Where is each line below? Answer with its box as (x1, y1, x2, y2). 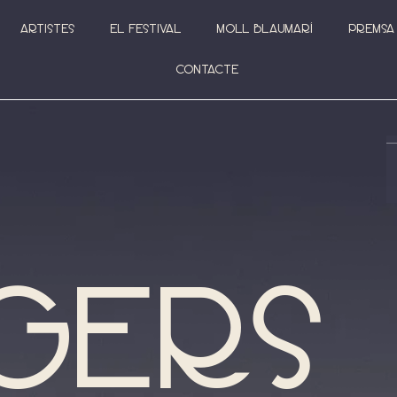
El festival (109, 22, 181, 35)
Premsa (347, 22, 394, 35)
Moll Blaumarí (215, 22, 313, 35)
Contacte (175, 63, 239, 76)
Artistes (19, 22, 74, 35)
